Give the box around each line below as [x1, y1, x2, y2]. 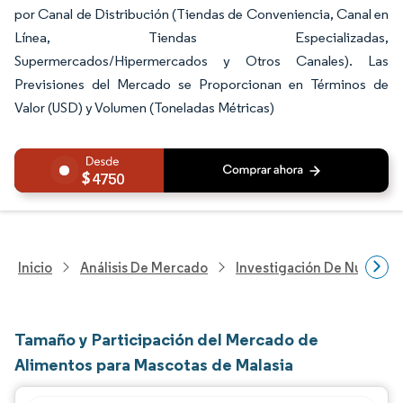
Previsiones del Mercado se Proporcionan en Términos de [14, 76, 389, 93]
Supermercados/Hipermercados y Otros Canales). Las [14, 52, 389, 69]
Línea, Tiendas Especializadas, [14, 29, 389, 46]
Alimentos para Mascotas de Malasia [14, 354, 293, 375]
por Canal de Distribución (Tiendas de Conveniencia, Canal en [14, 5, 389, 22]
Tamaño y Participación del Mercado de [14, 328, 318, 350]
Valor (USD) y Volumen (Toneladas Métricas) [14, 99, 274, 116]
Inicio [18, 258, 52, 276]
